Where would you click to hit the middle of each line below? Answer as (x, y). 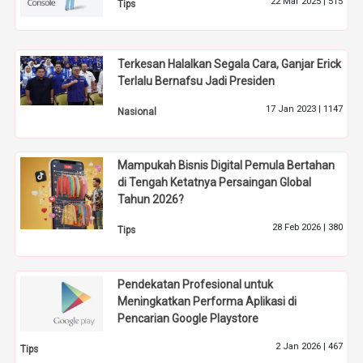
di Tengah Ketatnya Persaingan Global (215, 183)
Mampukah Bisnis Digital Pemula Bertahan (226, 166)
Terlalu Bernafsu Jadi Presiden (196, 81)
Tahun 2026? (151, 200)
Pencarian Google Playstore (188, 319)
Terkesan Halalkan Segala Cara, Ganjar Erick (230, 64)
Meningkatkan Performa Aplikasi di (207, 302)
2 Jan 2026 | (301, 347)
